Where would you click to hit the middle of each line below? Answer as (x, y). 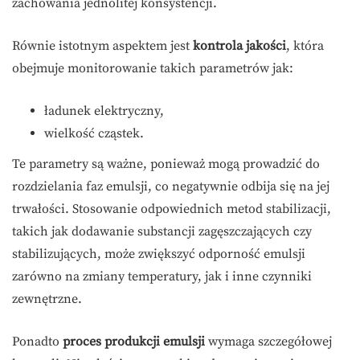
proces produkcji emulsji (134, 342)
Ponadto (37, 342)
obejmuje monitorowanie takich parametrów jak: (153, 69)
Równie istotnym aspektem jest (102, 46)
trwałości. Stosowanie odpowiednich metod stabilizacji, (172, 209)
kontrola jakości (239, 46)
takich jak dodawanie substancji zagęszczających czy (162, 232)
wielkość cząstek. (94, 134)
